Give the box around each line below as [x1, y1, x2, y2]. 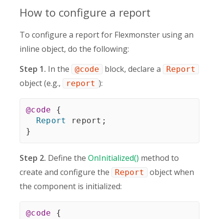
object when [148, 167, 194, 177]
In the [48, 64, 71, 74]
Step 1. [20, 64, 48, 74]
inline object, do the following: [20, 44, 129, 54]
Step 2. [20, 153, 46, 163]
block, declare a [103, 64, 163, 74]
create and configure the [20, 167, 111, 177]
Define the [46, 153, 88, 163]
